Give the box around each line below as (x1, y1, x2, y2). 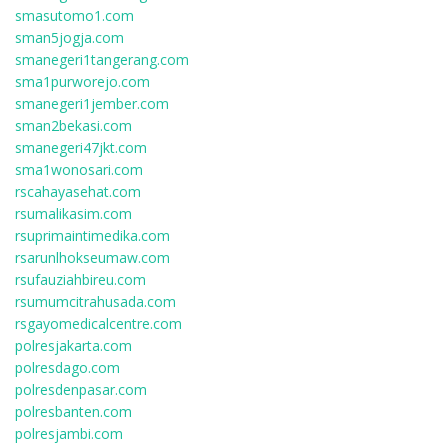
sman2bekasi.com (15, 116, 132, 135)
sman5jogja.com (15, 28, 124, 47)
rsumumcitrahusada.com (15, 292, 176, 311)
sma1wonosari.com (15, 160, 143, 179)
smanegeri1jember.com (15, 94, 169, 113)
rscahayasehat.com (15, 182, 141, 201)
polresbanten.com (15, 402, 132, 421)
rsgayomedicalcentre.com (15, 314, 182, 333)
